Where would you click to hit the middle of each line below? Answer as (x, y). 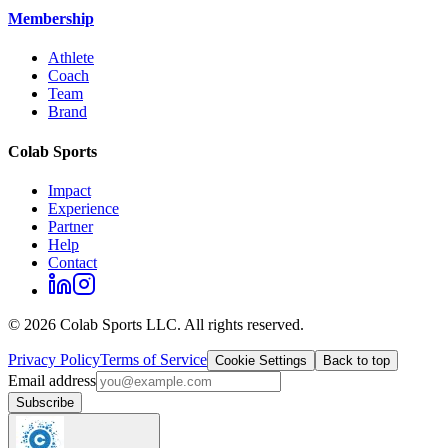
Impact (69, 190)
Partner (70, 226)
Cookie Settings (261, 360)
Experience (83, 208)
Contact (72, 262)
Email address (52, 380)
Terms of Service (153, 359)
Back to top (356, 360)
